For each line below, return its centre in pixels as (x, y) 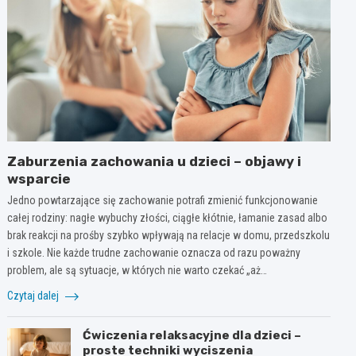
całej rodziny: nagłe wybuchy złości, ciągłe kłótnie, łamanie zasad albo (168, 217)
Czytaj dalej (35, 295)
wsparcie (39, 178)
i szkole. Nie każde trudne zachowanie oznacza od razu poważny (154, 252)
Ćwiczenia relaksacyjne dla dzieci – (192, 335)
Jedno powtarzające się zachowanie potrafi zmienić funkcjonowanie (163, 200)
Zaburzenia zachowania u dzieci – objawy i (155, 161)
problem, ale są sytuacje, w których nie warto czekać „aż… (137, 270)
